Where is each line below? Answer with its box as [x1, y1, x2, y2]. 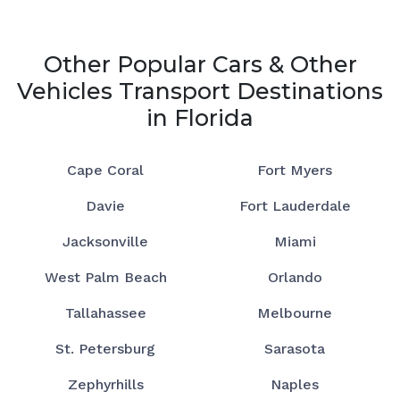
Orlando [267, 269, 322, 287]
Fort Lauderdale [238, 197, 351, 215]
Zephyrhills [67, 376, 144, 394]
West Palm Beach [44, 269, 167, 287]
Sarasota [264, 340, 325, 358]
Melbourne [257, 304, 332, 322]
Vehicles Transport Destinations [17, 78, 383, 105]
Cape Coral [67, 162, 144, 179]
